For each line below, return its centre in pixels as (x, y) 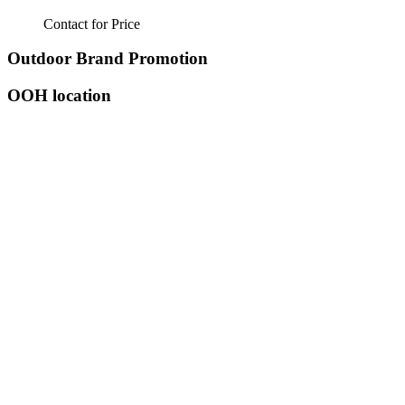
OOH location (59, 95)
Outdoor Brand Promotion (108, 59)
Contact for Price (92, 24)
